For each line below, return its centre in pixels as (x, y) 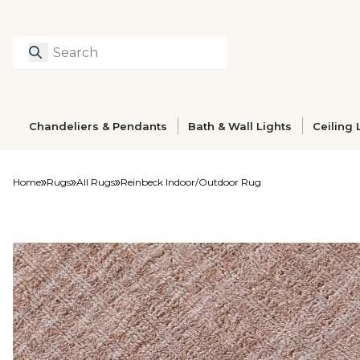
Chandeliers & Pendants (98, 126)
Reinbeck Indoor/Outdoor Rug (191, 182)
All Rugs (96, 182)
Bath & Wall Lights (240, 126)
